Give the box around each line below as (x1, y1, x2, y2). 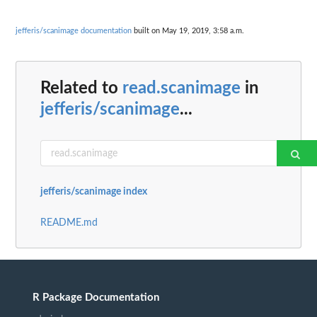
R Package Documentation (33, 292, 159, 304)
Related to (40, 80, 122, 98)
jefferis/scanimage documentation (16, 26, 132, 35)
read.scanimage (122, 80, 241, 98)
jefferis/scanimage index (40, 187, 147, 197)
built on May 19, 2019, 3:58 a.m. (132, 26, 244, 35)
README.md (40, 218, 98, 229)
